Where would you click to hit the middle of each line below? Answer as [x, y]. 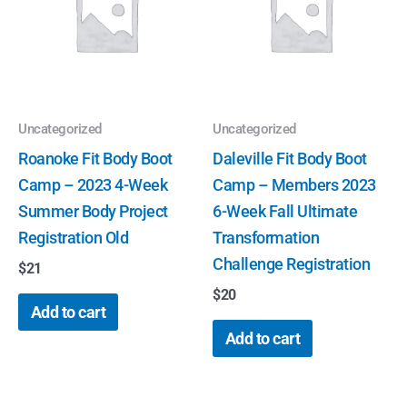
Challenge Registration [291, 263]
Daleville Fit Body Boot [290, 158]
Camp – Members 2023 [294, 184]
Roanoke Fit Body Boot [95, 158]
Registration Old [73, 237]
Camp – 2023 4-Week [93, 184]
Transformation [266, 237]
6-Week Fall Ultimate [285, 211]
